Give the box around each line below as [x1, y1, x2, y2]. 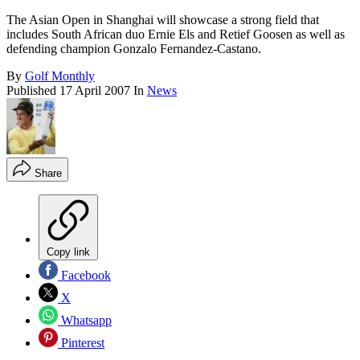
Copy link [47, 246, 90, 259]
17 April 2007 [59, 84, 130, 98]
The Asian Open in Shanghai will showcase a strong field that [6, 13, 319, 27]
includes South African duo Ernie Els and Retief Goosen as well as [6, 27, 345, 42]
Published [6, 84, 59, 98]
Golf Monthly [25, 69, 95, 84]
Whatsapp [58, 313, 112, 328]
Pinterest [58, 336, 104, 350]
